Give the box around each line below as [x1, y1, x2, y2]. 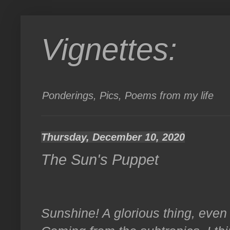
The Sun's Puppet [41, 151, 159, 168]
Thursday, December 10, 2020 [41, 131, 185, 143]
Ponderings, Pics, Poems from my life [42, 89, 214, 101]
